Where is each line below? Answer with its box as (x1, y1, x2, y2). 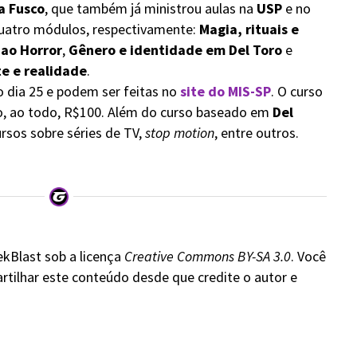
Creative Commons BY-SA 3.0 (124, 247, 291, 265)
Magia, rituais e (198, 20, 299, 38)
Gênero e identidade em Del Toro (68, 41, 282, 59)
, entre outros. (214, 124, 299, 142)
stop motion (144, 124, 214, 142)
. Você (290, 247, 326, 265)
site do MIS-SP (176, 82, 271, 100)
